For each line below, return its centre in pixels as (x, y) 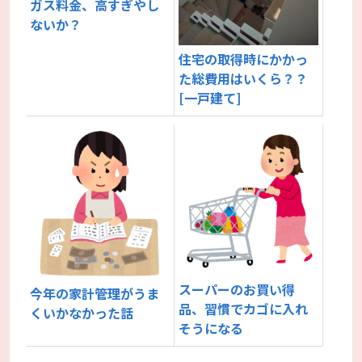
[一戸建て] (210, 97)
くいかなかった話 (82, 313)
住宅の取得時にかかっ (244, 59)
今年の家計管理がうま (95, 294)
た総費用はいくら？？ (244, 78)
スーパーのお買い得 (237, 289)
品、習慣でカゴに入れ (244, 308)
